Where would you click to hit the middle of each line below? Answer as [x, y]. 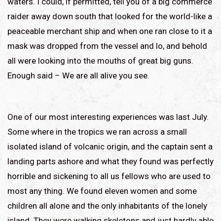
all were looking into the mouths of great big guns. [100, 60]
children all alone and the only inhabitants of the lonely [107, 205]
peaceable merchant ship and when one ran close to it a [110, 31]
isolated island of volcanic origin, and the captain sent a [110, 146]
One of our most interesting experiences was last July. [108, 117]
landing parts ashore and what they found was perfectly [110, 161]
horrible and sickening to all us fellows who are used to [109, 176]
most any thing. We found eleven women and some [102, 191]
